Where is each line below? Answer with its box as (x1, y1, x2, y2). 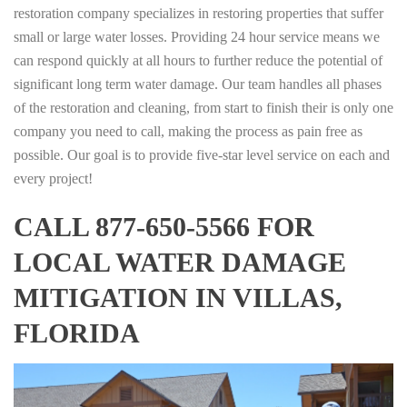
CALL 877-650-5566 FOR (14, 211, 314, 242)
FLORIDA (14, 317, 140, 348)
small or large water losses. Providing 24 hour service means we (14, 28, 380, 45)
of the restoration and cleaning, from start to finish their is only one (14, 99, 393, 115)
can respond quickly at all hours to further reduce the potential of (14, 52, 382, 68)
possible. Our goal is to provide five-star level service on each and (14, 146, 390, 163)
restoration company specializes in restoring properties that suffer (14, 5, 383, 21)
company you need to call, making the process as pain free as (14, 123, 362, 139)
